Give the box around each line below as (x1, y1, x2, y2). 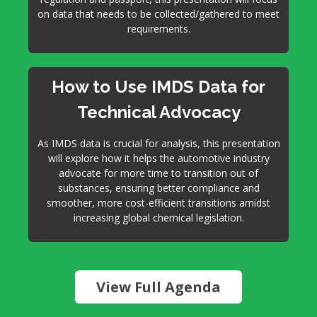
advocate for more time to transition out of (59, 166, 258, 180)
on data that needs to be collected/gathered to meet (38, 7, 279, 21)
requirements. (127, 22, 190, 35)
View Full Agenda (96, 277, 221, 296)
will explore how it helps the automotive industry (47, 151, 270, 165)
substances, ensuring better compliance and (57, 181, 260, 195)
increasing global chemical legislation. (73, 211, 244, 224)
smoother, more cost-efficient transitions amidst (47, 196, 270, 209)
